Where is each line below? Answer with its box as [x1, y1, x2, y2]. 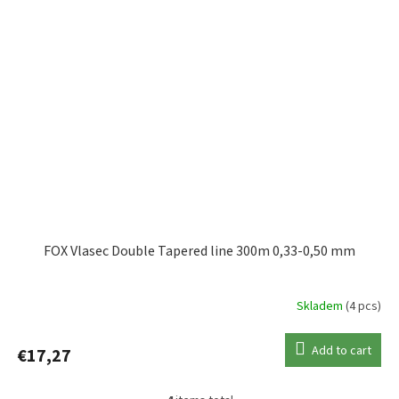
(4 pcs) [346, 297, 381, 316]
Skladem [297, 297, 346, 316]
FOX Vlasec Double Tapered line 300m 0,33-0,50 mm [44, 240, 355, 261]
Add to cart [312, 341, 371, 360]
